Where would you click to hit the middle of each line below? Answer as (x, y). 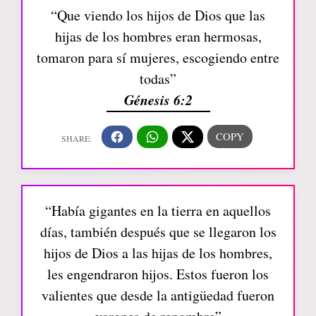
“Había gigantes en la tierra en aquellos (158, 211)
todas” (158, 79)
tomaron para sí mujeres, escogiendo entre (158, 58)
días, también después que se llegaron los (158, 232)
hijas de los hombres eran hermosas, (158, 37)
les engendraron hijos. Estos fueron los (158, 274)
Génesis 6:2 (158, 100)
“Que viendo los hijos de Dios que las (158, 16)
